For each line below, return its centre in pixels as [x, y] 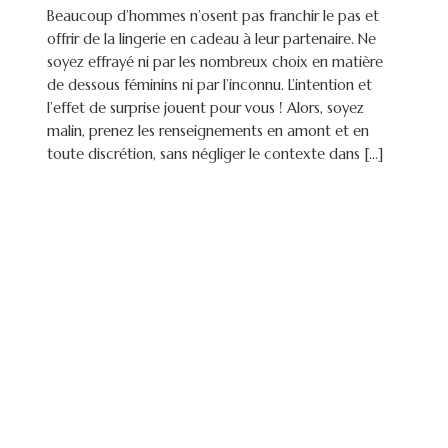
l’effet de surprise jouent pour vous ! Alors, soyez [206, 108]
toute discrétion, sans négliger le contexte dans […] [215, 154]
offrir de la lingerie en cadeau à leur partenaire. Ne [212, 39]
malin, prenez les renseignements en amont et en [208, 131]
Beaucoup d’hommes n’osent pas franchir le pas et [213, 16]
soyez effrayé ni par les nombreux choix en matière [215, 62]
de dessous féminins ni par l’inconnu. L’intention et [210, 85]
